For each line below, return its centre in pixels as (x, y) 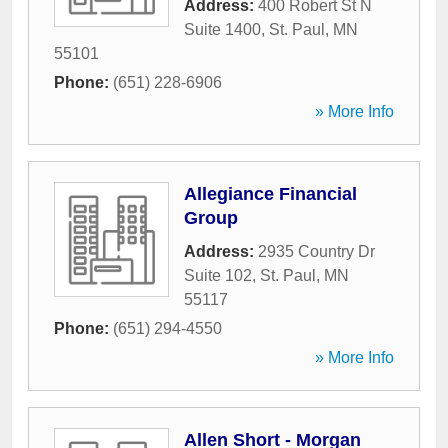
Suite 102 (218, 275)
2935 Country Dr (316, 251)
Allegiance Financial (270, 194)
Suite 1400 (222, 29)
